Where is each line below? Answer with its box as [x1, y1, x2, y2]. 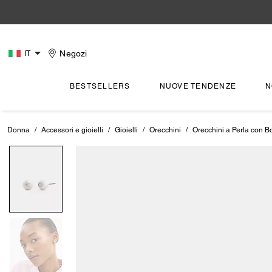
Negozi [59, 49, 87, 58]
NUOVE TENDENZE [159, 82, 237, 90]
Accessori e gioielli [41, 126, 103, 134]
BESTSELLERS [69, 82, 131, 90]
